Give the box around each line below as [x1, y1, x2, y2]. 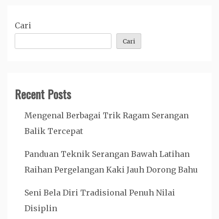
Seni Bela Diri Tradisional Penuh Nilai [24, 188, 175, 197]
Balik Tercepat [24, 126, 83, 136]
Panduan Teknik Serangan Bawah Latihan [24, 149, 190, 159]
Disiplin [24, 203, 57, 213]
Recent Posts [15, 85, 71, 103]
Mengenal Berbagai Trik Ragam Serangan [24, 110, 189, 120]
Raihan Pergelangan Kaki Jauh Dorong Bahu [24, 165, 198, 175]
